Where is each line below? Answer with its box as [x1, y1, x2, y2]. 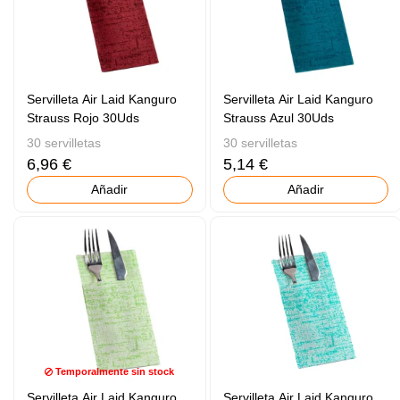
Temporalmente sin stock [53, 366, 175, 378]
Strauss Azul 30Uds [222, 111, 334, 126]
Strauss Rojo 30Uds [27, 111, 140, 126]
